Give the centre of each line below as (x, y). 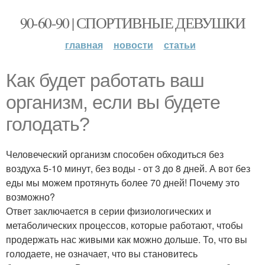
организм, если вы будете (113, 102)
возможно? (30, 197)
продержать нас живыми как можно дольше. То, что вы (127, 239)
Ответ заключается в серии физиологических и (109, 211)
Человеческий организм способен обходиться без (115, 154)
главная (84, 45)
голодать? (48, 124)
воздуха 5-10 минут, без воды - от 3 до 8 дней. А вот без (128, 168)
